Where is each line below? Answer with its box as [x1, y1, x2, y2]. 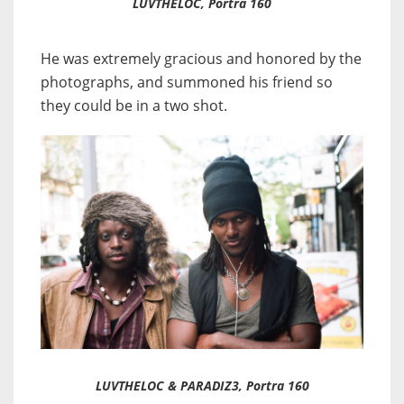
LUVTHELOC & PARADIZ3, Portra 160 [95, 377, 309, 395]
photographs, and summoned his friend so [41, 72, 333, 93]
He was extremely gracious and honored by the [41, 49, 362, 69]
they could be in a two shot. [41, 96, 227, 116]
